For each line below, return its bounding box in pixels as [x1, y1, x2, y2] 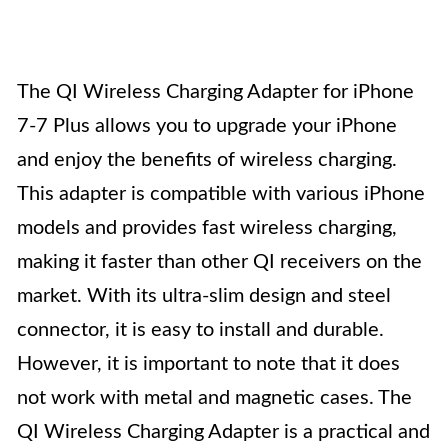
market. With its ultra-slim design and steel [17, 286, 391, 306]
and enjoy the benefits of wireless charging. [17, 150, 397, 170]
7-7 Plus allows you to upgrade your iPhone [17, 116, 397, 136]
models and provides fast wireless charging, [17, 218, 397, 238]
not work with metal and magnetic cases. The [17, 388, 412, 408]
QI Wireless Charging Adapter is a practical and [17, 422, 430, 442]
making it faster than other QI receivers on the [17, 252, 422, 272]
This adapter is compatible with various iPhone [17, 184, 425, 204]
